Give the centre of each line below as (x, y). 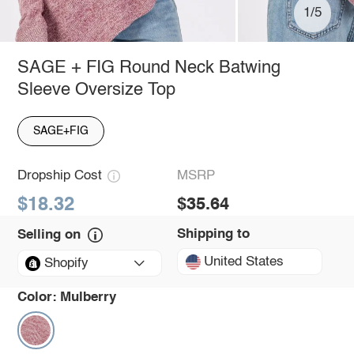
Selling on (49, 235)
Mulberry (88, 297)
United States (244, 262)
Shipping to (213, 234)
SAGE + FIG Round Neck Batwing (149, 68)
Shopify (66, 263)
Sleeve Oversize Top (96, 90)
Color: (37, 297)
